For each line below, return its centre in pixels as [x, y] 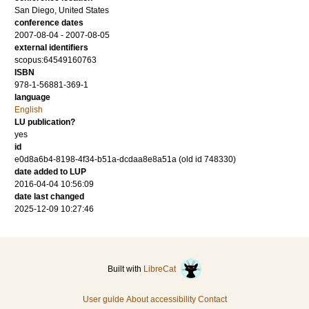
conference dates [49, 23]
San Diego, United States [62, 11]
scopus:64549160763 [56, 60]
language [32, 98]
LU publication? [45, 122]
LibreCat [161, 269]
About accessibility [161, 300]
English [29, 110]
